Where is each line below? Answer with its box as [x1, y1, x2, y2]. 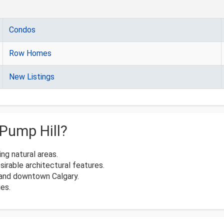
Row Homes [9, 48, 51, 58]
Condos [9, 25, 35, 35]
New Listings [9, 72, 54, 82]
